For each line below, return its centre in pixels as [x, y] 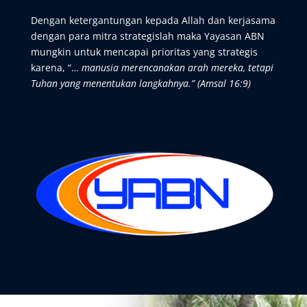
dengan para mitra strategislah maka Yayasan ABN [147, 36]
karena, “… [56, 67]
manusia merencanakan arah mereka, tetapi [177, 67]
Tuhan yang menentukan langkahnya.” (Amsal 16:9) [140, 83]
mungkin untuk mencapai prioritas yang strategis [144, 52]
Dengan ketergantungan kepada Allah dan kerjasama [153, 20]
